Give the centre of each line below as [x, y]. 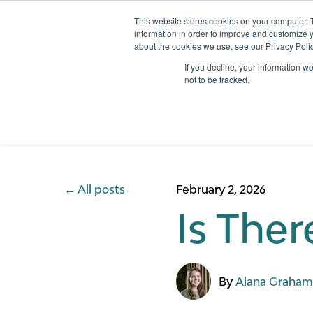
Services [286, 46]
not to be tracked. [217, 79]
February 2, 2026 [221, 189]
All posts [101, 189]
